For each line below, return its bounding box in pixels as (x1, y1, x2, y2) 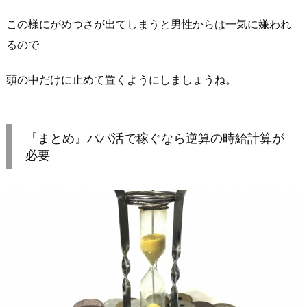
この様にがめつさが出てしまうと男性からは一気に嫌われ (6, 16, 291, 31)
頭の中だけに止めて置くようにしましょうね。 (6, 72, 236, 86)
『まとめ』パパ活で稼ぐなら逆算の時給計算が (25, 130, 284, 145)
